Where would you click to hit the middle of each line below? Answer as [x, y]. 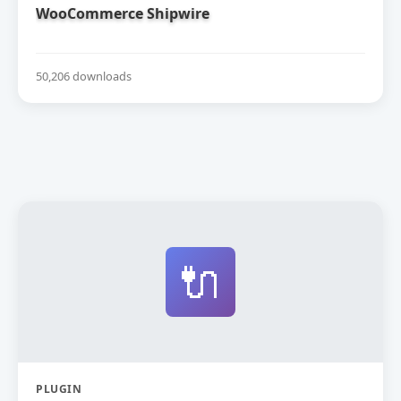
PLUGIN [59, 388]
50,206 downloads [84, 76]
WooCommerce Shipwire [123, 13]
